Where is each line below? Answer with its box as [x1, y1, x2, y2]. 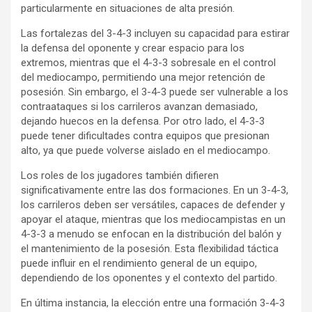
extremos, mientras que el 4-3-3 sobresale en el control [21, 56, 276, 70]
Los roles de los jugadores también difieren [21, 169, 219, 182]
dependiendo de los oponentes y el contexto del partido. [21, 272, 277, 285]
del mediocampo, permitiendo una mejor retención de [21, 71, 265, 84]
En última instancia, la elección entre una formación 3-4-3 [21, 297, 285, 310]
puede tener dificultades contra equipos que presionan [21, 130, 270, 143]
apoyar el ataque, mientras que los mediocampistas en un [21, 213, 286, 226]
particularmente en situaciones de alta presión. [21, 2, 235, 15]
